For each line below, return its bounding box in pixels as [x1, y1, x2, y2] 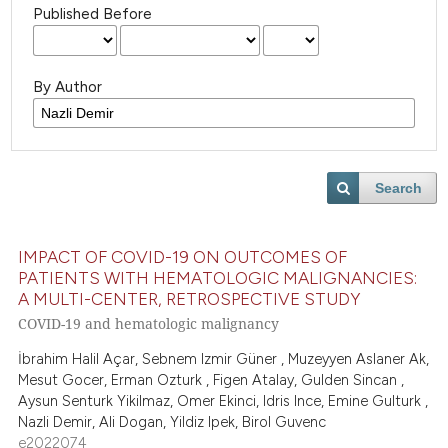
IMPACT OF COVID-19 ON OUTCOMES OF [18, 246, 348, 267]
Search [375, 180, 423, 197]
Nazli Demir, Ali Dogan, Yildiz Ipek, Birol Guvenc [18, 412, 327, 431]
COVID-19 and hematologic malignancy [18, 314, 280, 334]
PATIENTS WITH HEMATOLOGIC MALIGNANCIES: [18, 267, 418, 288]
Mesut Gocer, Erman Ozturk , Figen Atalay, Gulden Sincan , [18, 370, 405, 389]
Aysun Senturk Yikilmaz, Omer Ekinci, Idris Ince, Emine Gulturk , [18, 391, 429, 410]
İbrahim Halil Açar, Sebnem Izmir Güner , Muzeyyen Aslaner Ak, [18, 349, 430, 368]
